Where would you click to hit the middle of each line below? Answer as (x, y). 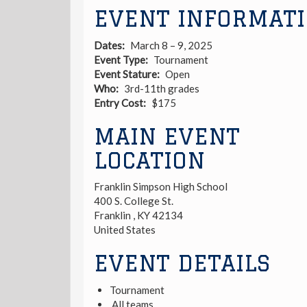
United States (125, 230)
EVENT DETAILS (182, 263)
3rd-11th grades (161, 88)
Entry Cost (119, 102)
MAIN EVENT (167, 136)
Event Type (120, 59)
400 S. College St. (134, 201)
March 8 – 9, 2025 (171, 45)
